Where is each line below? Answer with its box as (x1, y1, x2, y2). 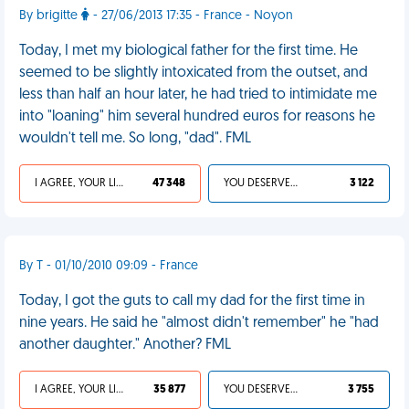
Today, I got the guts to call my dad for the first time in (19, 294, 365, 309)
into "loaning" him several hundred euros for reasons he (19, 110, 375, 124)
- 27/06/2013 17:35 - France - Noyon (89, 9, 293, 23)
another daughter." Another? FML (19, 338, 231, 352)
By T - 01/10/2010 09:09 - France (19, 259, 198, 273)
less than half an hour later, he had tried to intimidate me (19, 88, 377, 102)
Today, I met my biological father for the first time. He (19, 44, 358, 58)
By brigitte (19, 9, 81, 23)
